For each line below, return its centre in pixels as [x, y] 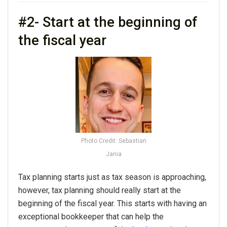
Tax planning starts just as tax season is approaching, [112, 177]
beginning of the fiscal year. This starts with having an [112, 203]
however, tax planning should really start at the [100, 190]
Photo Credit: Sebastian [113, 141]
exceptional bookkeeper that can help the [91, 216]
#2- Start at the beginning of [108, 23]
